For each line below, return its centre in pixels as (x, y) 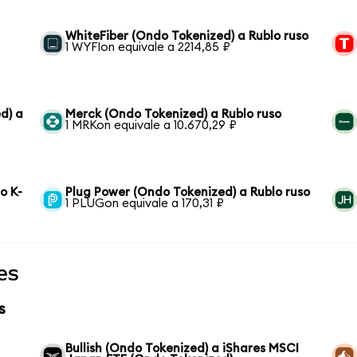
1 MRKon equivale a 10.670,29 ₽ (151, 125)
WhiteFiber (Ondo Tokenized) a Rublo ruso (187, 36)
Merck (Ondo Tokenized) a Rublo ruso (174, 114)
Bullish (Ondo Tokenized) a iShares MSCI (182, 348)
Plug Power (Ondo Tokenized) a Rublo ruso (188, 192)
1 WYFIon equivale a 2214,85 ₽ (148, 47)
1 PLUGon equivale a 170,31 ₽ (145, 203)
